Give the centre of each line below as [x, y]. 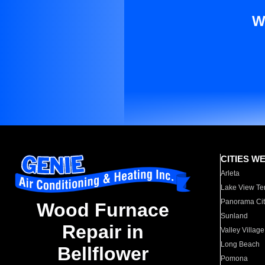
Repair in [103, 232]
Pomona [235, 258]
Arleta [230, 173]
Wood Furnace [103, 210]
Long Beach [240, 244]
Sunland [235, 216]
